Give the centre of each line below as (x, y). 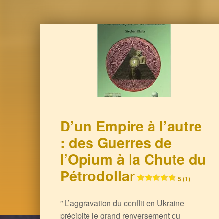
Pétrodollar (97, 175)
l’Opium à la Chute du (133, 159)
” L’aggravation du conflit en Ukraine (122, 203)
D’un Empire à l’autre (131, 126)
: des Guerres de (116, 142)
